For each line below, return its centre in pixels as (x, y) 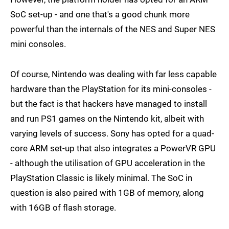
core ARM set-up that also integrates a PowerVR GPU (113, 148)
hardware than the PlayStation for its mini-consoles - (111, 89)
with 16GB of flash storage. (63, 208)
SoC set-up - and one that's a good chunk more (100, 15)
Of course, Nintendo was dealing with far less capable (113, 74)
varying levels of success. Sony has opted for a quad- (112, 134)
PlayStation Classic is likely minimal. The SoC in (101, 178)
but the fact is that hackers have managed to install (109, 104)
